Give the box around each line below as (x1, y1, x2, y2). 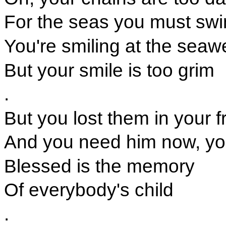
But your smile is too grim (4, 59, 214, 81)
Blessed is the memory (4, 155, 195, 177)
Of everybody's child (4, 179, 174, 201)
